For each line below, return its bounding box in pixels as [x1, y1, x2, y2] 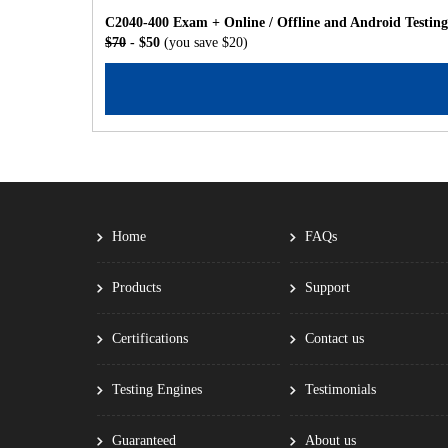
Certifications [112, 331, 188, 346]
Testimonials [305, 382, 377, 397]
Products [112, 280, 161, 295]
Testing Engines [112, 382, 202, 397]
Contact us [305, 331, 365, 346]
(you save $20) [164, 35, 248, 50]
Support [305, 280, 351, 295]
